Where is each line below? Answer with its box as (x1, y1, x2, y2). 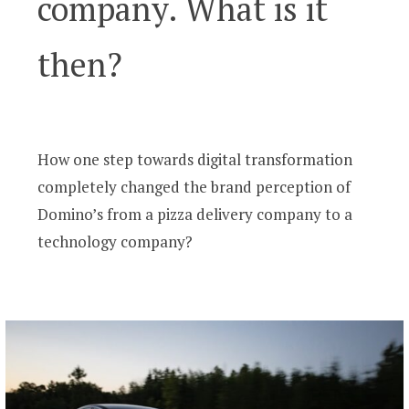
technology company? (37, 231, 194, 253)
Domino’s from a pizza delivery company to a (37, 204, 353, 225)
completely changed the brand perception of (37, 176, 351, 198)
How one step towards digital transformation (37, 149, 353, 171)
